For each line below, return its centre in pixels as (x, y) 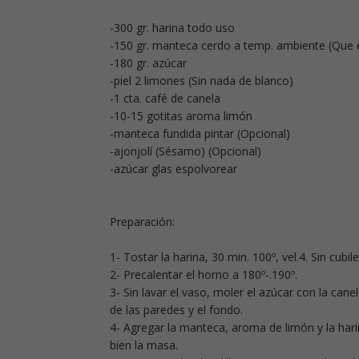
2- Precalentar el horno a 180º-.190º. (204, 275)
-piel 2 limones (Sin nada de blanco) (202, 81)
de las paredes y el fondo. (176, 310)
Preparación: (142, 222)
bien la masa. (144, 345)
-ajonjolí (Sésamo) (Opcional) (186, 151)
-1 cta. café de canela (165, 99)
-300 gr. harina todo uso (172, 28)
